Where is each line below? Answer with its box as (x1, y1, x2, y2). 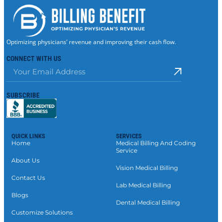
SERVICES (116, 132, 142, 140)
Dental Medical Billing (116, 198, 180, 206)
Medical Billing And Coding (116, 139, 196, 147)
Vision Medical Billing (116, 164, 178, 171)
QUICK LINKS (11, 132, 45, 140)
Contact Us (11, 173, 45, 181)
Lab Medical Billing (116, 181, 171, 189)
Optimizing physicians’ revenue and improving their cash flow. (6, 38, 176, 47)
